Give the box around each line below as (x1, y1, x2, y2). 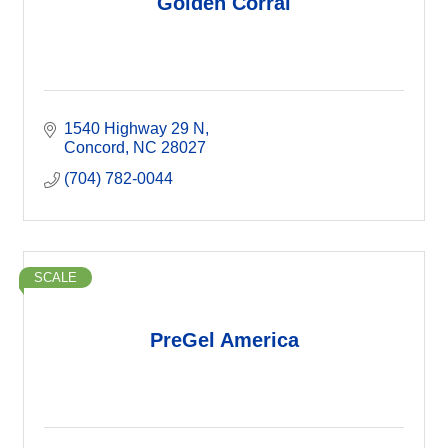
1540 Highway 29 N (64, 120, 205, 138)
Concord (64, 139, 125, 157)
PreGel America (149, 328, 299, 351)
